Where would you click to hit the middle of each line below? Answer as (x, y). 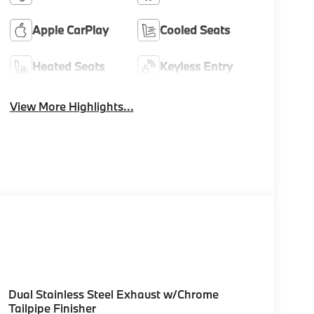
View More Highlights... (71, 107)
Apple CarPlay (70, 30)
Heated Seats (68, 67)
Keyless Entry (197, 67)
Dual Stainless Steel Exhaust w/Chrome (113, 294)
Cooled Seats (195, 30)
